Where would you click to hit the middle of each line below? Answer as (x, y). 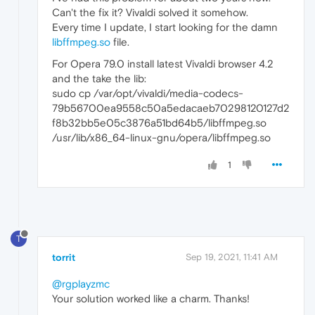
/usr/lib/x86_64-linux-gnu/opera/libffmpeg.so (161, 138)
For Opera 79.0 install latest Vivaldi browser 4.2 (163, 64)
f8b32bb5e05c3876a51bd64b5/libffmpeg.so (159, 123)
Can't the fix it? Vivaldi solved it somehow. (150, 13)
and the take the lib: (99, 79)
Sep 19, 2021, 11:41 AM (232, 257)
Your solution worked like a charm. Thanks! (151, 299)
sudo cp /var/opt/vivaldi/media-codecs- (148, 94)
